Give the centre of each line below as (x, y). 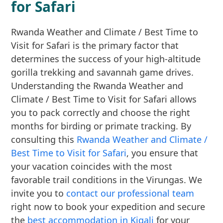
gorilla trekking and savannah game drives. (103, 72)
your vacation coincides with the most (92, 166)
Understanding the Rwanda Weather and (97, 86)
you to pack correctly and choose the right (101, 112)
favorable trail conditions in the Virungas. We (107, 180)
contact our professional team (130, 193)
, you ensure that (163, 153)
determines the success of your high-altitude (106, 59)
